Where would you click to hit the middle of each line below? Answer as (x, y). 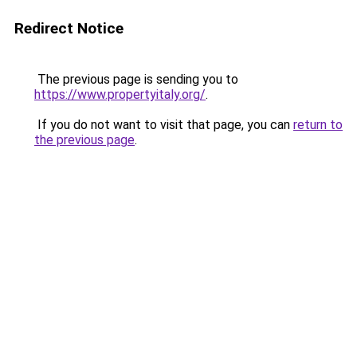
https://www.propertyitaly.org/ (120, 94)
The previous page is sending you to (136, 79)
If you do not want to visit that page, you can (164, 125)
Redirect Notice (69, 28)
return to (318, 125)
